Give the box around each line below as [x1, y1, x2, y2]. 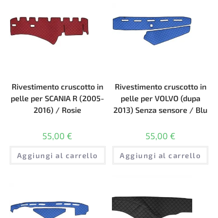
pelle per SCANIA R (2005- [11, 93, 105, 103]
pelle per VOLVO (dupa [120, 93, 200, 103]
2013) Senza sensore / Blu [113, 105, 208, 114]
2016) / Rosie [34, 105, 82, 114]
